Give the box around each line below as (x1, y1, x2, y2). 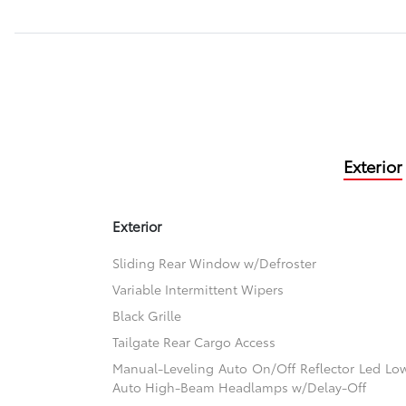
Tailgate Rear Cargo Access (112, 333, 276, 352)
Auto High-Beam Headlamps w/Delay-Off (112, 378, 367, 397)
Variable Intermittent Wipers (112, 280, 285, 299)
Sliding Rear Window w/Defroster (112, 254, 317, 273)
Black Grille (112, 306, 182, 325)
